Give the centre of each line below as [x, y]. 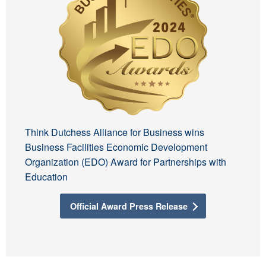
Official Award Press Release [129, 206]
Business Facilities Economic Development [116, 147]
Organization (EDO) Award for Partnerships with [125, 161]
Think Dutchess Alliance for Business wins [114, 132]
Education [46, 176]
